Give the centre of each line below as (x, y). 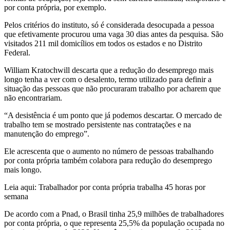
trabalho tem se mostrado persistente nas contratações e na (98, 124)
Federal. (17, 52)
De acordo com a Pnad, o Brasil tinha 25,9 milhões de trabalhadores (114, 214)
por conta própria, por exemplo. (55, 7)
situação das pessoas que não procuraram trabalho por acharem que (112, 88)
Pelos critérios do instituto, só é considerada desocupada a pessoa (109, 25)
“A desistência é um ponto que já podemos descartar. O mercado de (113, 115)
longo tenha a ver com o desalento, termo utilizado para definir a (108, 79)
